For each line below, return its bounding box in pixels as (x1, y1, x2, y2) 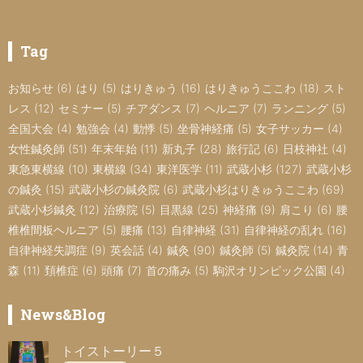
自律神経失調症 (8, 242, 88, 257)
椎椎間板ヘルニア (8, 222, 99, 237)
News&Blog (20, 304, 105, 324)
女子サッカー (256, 121, 324, 135)
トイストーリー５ (61, 342, 164, 359)
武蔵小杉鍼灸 (8, 202, 76, 216)
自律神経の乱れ (244, 222, 323, 237)
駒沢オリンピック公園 (213, 263, 327, 277)
